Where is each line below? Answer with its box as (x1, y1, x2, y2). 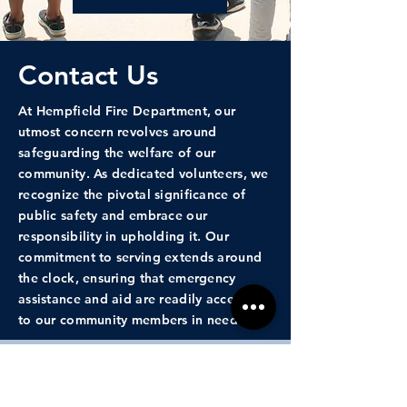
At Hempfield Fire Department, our (18, 103, 236, 119)
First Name (22, 378, 92, 395)
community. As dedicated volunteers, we (18, 165, 269, 182)
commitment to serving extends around (18, 249, 263, 265)
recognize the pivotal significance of (18, 186, 246, 203)
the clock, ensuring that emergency (18, 270, 236, 286)
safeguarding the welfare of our (18, 144, 216, 161)
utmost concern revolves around (18, 124, 217, 140)
